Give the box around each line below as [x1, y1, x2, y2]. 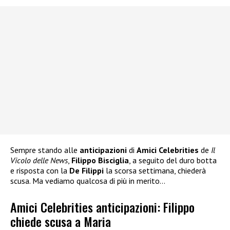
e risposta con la [10, 165, 69, 176]
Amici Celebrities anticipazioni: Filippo [10, 197, 195, 216]
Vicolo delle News [10, 155, 68, 166]
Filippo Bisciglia [71, 155, 129, 166]
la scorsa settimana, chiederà [104, 165, 206, 176]
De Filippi [69, 165, 104, 176]
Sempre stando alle [10, 145, 80, 156]
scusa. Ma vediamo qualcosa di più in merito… [10, 176, 165, 186]
